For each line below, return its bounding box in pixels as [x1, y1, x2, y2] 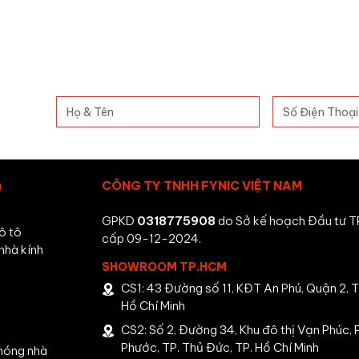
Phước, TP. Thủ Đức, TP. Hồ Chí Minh [121, 340, 319, 356]
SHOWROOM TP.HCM [102, 260, 227, 275]
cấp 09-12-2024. [102, 231, 201, 247]
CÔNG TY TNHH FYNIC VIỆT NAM [102, 178, 302, 194]
